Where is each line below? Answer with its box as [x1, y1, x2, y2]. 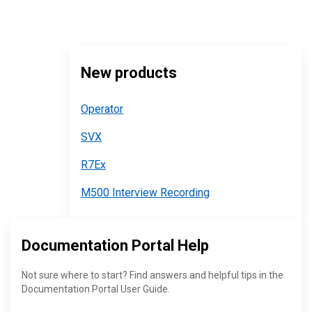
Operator [81, 102, 123, 116]
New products [81, 64, 177, 81]
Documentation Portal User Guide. [22, 283, 170, 295]
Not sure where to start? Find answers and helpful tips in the [22, 270, 283, 281]
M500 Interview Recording [81, 186, 210, 199]
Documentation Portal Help [22, 237, 209, 254]
